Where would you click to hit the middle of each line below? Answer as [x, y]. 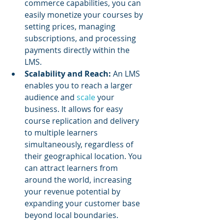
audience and [51, 97]
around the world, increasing [79, 179]
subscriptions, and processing [81, 38]
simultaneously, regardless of [80, 144]
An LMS [126, 73]
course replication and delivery [83, 121]
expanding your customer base [83, 203]
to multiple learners [62, 132]
